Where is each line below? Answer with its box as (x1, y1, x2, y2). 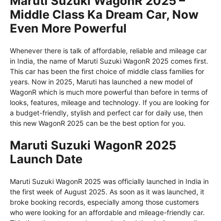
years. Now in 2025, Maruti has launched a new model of (10, 77, 193, 86)
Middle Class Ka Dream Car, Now (10, 7, 198, 22)
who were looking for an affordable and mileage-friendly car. (10, 208, 205, 217)
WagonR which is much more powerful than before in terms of (10, 88, 208, 97)
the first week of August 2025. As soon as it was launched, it (10, 187, 204, 196)
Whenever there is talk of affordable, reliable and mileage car (10, 46, 207, 55)
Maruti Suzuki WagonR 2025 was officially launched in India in (10, 177, 209, 186)
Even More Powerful (10, 21, 127, 36)
